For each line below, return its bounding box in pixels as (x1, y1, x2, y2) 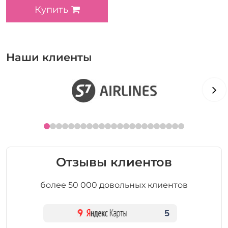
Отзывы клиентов (56, 155, 172, 170)
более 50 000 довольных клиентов (40, 180, 188, 190)
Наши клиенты (6, 51, 92, 64)
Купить (34, 4, 68, 16)
